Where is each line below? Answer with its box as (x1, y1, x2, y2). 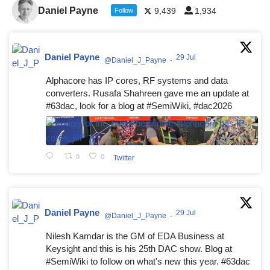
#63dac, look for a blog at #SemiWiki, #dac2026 (46, 101, 232, 111)
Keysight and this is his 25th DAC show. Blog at (46, 243, 232, 254)
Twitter (113, 153, 134, 162)
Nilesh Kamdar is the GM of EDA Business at (46, 231, 224, 241)
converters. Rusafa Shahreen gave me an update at (46, 88, 249, 98)
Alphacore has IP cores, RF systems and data (46, 75, 228, 86)
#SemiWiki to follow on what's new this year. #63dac (46, 256, 250, 266)
